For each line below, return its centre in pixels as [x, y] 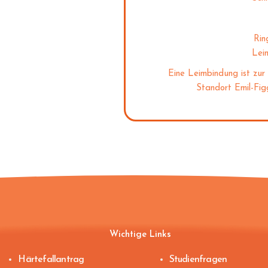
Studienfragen [198, 260]
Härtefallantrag [51, 260]
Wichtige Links [141, 235]
